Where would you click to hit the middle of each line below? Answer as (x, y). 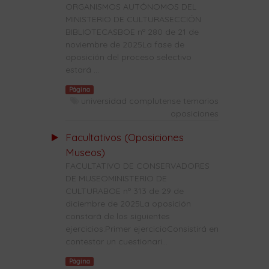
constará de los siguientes (117, 216)
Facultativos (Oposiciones (124, 138)
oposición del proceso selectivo (128, 57)
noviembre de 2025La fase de (125, 44)
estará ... (82, 69)
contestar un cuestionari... (116, 242)
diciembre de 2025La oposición (128, 204)
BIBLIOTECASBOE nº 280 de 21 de (132, 32)
